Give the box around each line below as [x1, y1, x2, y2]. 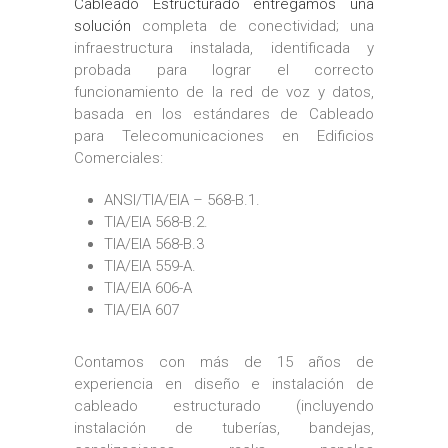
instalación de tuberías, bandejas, [74, 418, 374, 437]
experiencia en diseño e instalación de [74, 374, 374, 393]
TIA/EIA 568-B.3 [104, 234, 204, 253]
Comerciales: [74, 148, 163, 167]
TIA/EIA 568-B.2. [104, 212, 208, 231]
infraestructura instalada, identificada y [74, 38, 374, 57]
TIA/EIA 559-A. [104, 256, 196, 275]
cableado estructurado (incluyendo [74, 396, 374, 415]
